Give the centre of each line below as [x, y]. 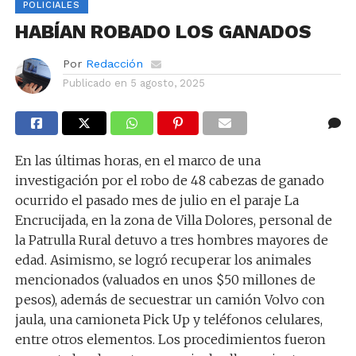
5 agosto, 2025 [167, 83]
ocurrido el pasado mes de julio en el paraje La [157, 200]
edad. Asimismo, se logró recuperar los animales [163, 259]
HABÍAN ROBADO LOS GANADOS [163, 31]
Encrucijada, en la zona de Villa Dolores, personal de [173, 220]
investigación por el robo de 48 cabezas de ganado [169, 180]
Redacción [114, 63]
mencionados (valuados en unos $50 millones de [165, 279]
